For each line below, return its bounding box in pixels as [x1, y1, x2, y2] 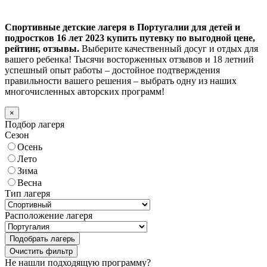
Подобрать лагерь [10, 234, 75, 243]
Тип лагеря [5, 188, 50, 198]
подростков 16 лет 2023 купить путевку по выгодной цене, [5, 32, 255, 43]
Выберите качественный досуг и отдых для [79, 43, 258, 54]
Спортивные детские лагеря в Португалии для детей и [5, 21, 240, 32]
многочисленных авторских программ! [5, 86, 164, 97]
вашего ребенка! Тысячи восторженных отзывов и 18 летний [5, 54, 254, 64]
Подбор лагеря [5, 119, 64, 129]
